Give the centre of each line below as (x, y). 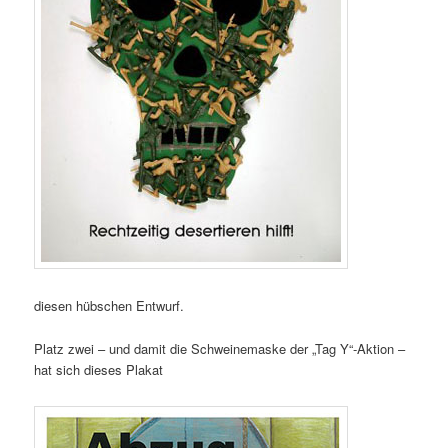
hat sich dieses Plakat (99, 369)
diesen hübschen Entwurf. (109, 306)
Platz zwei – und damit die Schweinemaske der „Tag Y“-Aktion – (220, 348)
